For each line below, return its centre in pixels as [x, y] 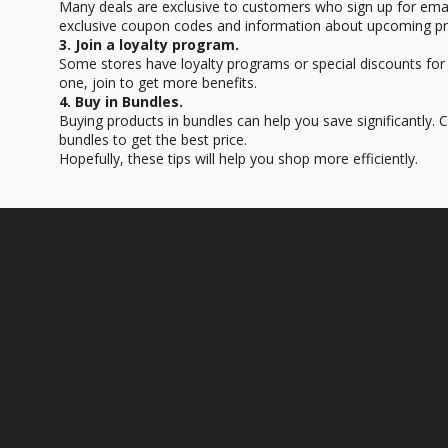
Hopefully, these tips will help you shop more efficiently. [238, 158]
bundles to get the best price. [153, 139]
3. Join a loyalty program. [149, 44]
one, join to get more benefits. [158, 82]
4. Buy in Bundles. [121, 101]
